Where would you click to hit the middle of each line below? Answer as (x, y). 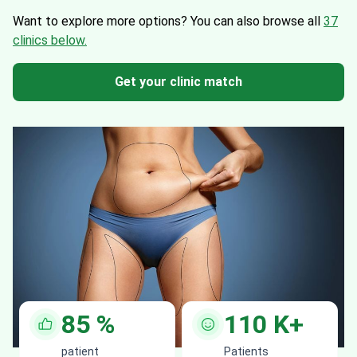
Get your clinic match (178, 82)
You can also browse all (257, 21)
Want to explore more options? (102, 21)
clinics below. (50, 40)
